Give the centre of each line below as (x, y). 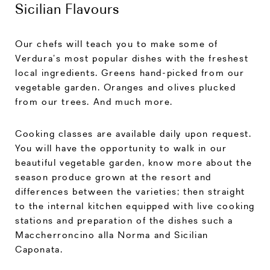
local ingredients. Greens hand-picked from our (130, 73)
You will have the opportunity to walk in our (121, 148)
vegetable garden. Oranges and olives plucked (126, 87)
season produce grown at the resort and (113, 177)
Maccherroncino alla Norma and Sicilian (112, 235)
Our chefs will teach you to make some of (117, 44)
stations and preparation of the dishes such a (124, 221)
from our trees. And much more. (94, 102)
